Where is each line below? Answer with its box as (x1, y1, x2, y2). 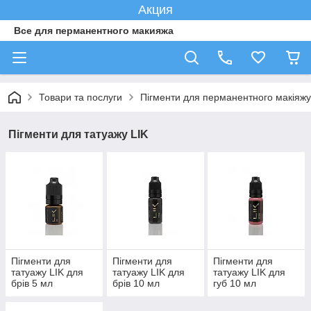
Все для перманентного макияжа (14, 25, 174, 36)
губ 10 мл (213, 278, 257, 289)
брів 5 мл (11, 278, 53, 289)
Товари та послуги (39, 92, 122, 103)
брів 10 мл (112, 278, 160, 289)
